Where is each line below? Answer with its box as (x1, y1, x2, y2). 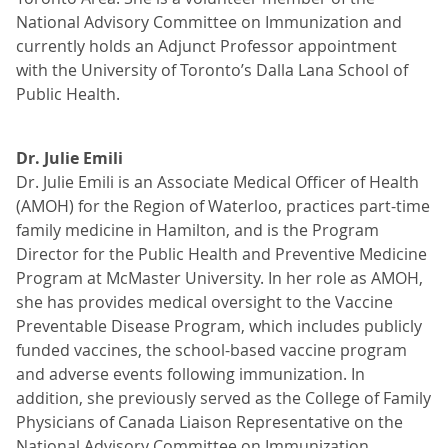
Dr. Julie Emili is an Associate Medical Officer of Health (16, 171, 419, 193)
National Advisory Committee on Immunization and (16, 11, 402, 33)
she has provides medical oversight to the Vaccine (16, 291, 393, 313)
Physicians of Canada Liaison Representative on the (16, 411, 403, 433)
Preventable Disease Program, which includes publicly (16, 315, 422, 337)
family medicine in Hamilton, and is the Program (16, 219, 379, 241)
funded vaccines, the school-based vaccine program (16, 339, 407, 361)
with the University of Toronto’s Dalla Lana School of (16, 59, 408, 81)
